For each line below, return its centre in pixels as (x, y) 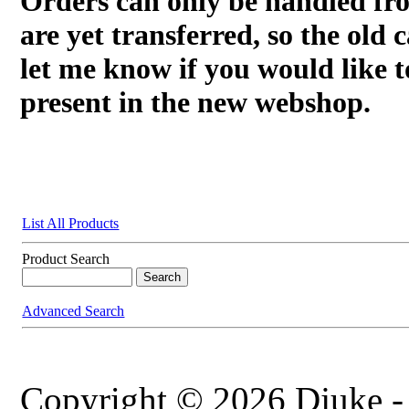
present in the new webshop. (196, 103)
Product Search (66, 259)
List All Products (71, 224)
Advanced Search (73, 311)
